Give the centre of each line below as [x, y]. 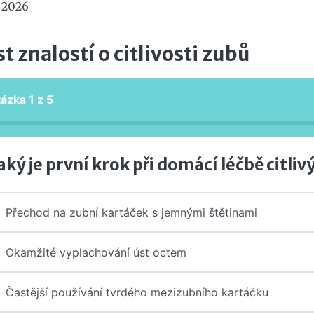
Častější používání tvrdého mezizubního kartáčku [137, 292]
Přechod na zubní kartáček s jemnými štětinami [131, 212]
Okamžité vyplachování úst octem [96, 252]
